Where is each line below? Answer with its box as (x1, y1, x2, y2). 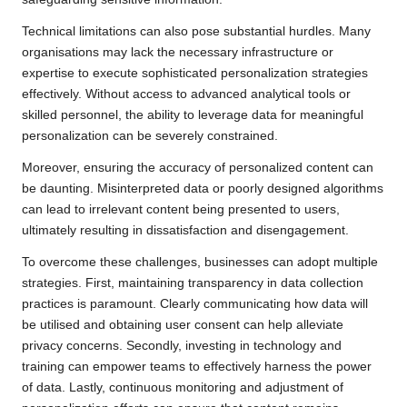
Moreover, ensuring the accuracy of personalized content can (22, 160, 373, 174)
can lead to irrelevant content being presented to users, (22, 202, 340, 216)
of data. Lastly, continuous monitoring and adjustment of (22, 380, 343, 394)
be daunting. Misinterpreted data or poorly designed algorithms (22, 181, 383, 195)
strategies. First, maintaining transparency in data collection (22, 275, 363, 290)
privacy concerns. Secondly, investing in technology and (22, 338, 342, 352)
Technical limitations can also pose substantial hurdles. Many (22, 24, 371, 38)
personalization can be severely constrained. (22, 128, 278, 143)
